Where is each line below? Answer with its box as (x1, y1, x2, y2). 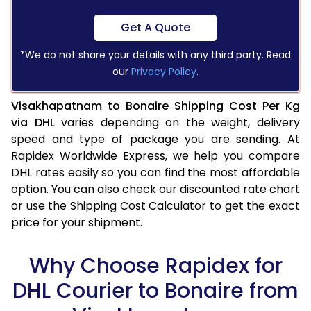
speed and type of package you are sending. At (11, 131, 300, 147)
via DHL (11, 114, 55, 131)
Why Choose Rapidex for (28, 251, 283, 280)
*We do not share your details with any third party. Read (20, 47, 291, 62)
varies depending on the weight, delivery (54, 114, 301, 131)
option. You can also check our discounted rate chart (11, 180, 300, 197)
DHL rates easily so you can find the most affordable (11, 164, 300, 180)
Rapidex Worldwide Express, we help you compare (11, 147, 300, 164)
